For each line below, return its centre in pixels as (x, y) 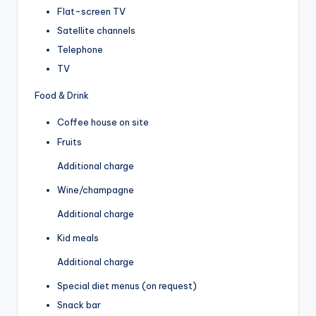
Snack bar (79, 304)
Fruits (69, 141)
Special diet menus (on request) (127, 285)
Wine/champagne (96, 189)
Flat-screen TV (91, 12)
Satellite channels (96, 31)
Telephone (80, 50)
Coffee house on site (103, 122)
